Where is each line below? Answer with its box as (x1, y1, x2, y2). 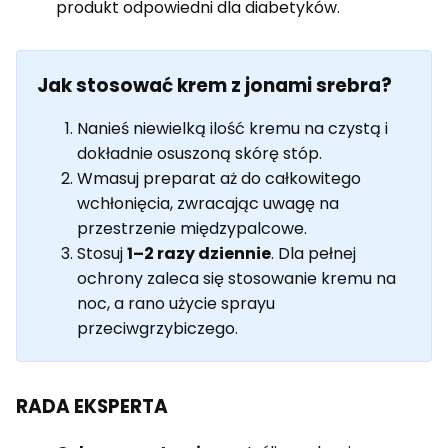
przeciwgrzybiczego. (77, 317, 238, 341)
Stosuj (77, 242, 127, 266)
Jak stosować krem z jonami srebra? (37, 72, 392, 100)
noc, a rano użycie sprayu (77, 292, 275, 316)
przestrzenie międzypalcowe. (77, 217, 307, 241)
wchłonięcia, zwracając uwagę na (77, 192, 339, 216)
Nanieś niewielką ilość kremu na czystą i (77, 117, 388, 141)
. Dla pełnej (271, 242, 356, 266)
